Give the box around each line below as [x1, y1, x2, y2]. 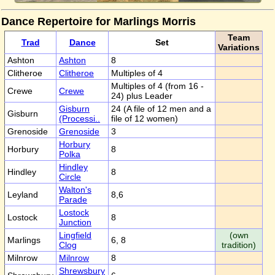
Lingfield [59, 230, 91, 240]
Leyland [7, 190, 38, 199]
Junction [59, 217, 91, 227]
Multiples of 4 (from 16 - [111, 81, 204, 91]
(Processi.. [59, 114, 100, 123]
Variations [218, 42, 260, 52]
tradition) [222, 240, 256, 250]
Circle [59, 172, 81, 182]
